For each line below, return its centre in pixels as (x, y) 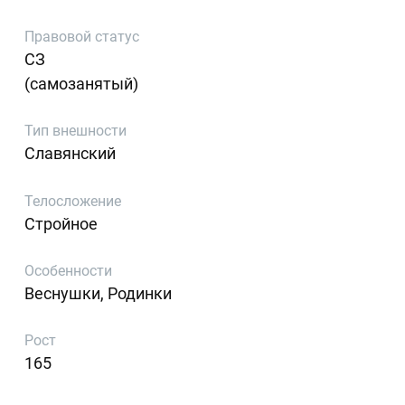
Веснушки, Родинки (99, 294)
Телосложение (73, 201)
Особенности (69, 271)
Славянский (71, 154)
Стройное (61, 223)
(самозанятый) (82, 83)
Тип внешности (76, 131)
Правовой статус (82, 36)
